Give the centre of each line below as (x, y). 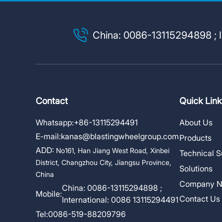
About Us (196, 122)
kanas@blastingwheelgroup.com (120, 137)
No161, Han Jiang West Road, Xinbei (113, 151)
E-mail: (48, 137)
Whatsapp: (55, 122)
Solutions (196, 168)
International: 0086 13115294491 (120, 200)
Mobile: (49, 194)
